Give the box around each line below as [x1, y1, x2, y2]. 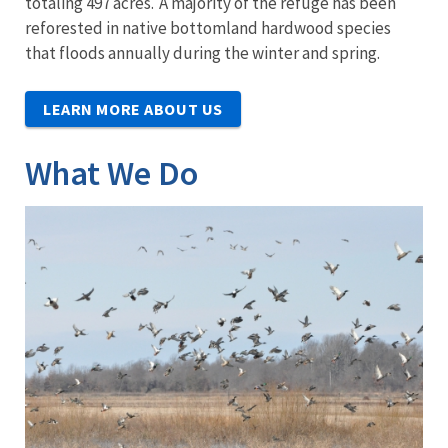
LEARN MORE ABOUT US [43, 98, 223, 119]
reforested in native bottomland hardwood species [25, 16, 391, 39]
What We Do [25, 151, 198, 194]
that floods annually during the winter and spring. [25, 41, 380, 64]
